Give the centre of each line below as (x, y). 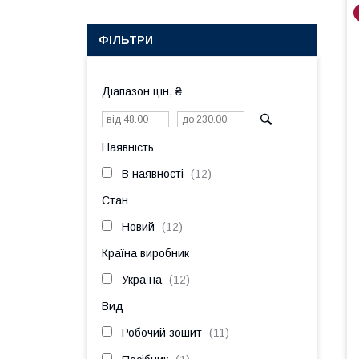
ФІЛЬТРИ (126, 40)
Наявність (128, 147)
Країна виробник (145, 253)
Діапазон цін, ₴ (142, 91)
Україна (142, 280)
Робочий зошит (162, 333)
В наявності (153, 174)
